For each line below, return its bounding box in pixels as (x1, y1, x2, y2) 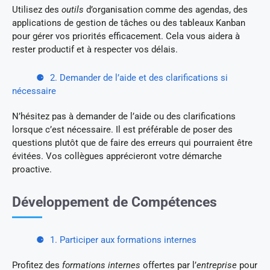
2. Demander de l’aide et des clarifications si (50, 72, 228, 83)
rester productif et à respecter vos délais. (12, 43, 178, 55)
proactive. (12, 163, 52, 175)
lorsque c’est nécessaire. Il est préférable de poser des (12, 124, 233, 135)
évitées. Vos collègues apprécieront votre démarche (12, 150, 222, 162)
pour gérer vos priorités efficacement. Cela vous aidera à (12, 30, 240, 42)
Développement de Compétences (12, 193, 217, 210)
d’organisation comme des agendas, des (84, 4, 248, 15)
